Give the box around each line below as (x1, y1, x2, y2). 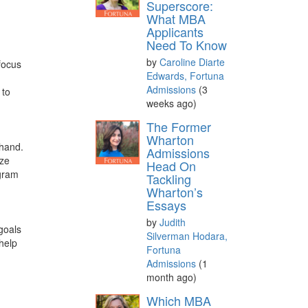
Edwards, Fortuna (146, 68, 224, 82)
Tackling (146, 169, 191, 188)
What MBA (146, 9, 206, 27)
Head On (146, 156, 196, 175)
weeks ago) (146, 96, 197, 110)
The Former (146, 117, 211, 135)
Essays (146, 195, 186, 214)
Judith (159, 214, 186, 229)
